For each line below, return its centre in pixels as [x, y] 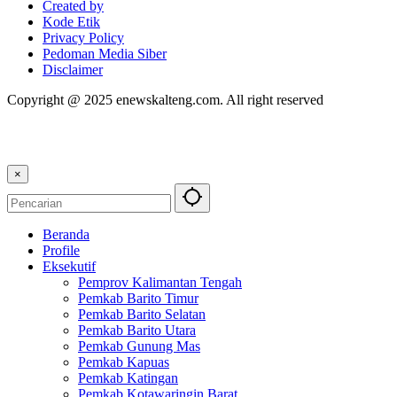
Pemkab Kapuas [124, 362]
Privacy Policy [83, 38]
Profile [61, 251]
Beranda [66, 235]
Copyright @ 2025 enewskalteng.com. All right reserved [165, 100]
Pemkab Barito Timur [138, 299]
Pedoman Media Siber [105, 54]
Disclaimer [73, 70]
